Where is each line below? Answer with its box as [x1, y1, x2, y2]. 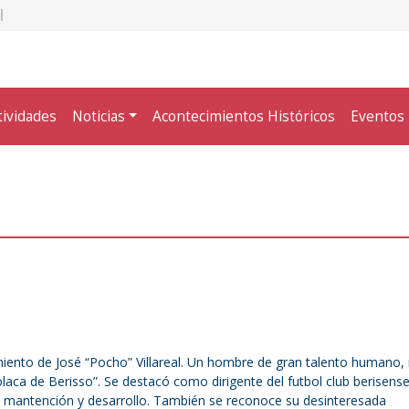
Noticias [72, 106, 125, 126]
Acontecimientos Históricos [152, 106, 336, 126]
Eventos [351, 106, 405, 126]
